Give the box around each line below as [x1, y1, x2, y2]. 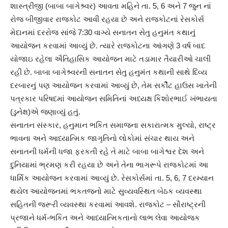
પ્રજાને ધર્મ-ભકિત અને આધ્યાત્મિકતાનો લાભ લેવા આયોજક [10, 213, 200, 222]
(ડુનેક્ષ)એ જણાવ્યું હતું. [10, 107, 80, 117]
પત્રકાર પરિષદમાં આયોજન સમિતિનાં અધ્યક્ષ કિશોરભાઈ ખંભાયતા [10, 94, 217, 103]
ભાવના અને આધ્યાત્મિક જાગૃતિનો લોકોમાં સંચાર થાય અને [10, 134, 194, 143]
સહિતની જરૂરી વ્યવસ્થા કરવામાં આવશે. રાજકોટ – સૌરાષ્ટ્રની [10, 200, 206, 209]
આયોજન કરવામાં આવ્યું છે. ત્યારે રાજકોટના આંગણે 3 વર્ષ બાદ [10, 41, 205, 50]
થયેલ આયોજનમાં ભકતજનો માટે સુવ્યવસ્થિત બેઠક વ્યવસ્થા [10, 187, 202, 196]
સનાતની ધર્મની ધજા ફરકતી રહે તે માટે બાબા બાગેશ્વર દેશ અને [10, 147, 204, 156]
